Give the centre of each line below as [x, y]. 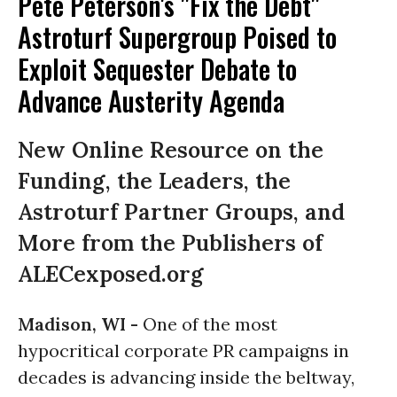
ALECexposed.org [111, 274]
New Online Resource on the [171, 150]
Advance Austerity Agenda [151, 101]
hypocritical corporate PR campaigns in [183, 350]
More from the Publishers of [170, 243]
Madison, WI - [80, 324]
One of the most [210, 324]
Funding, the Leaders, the [154, 181]
